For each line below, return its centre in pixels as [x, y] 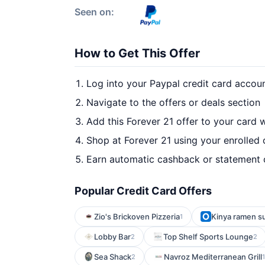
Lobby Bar [112, 237]
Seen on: [94, 12]
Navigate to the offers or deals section [173, 102]
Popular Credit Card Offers [143, 191]
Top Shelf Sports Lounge [208, 237]
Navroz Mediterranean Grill [213, 257]
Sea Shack [113, 257]
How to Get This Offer [137, 53]
